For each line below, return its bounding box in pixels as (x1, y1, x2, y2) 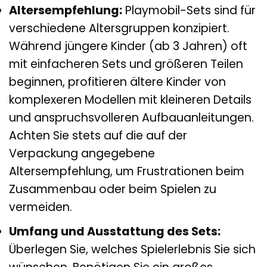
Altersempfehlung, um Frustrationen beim (9, 163, 244, 179)
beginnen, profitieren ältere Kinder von (9, 73, 226, 90)
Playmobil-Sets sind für (122, 2, 256, 18)
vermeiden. (9, 198, 72, 215)
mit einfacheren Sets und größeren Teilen (9, 55, 243, 72)
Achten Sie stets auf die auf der (9, 127, 187, 144)
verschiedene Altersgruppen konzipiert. (9, 20, 229, 36)
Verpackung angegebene (9, 145, 155, 162)
